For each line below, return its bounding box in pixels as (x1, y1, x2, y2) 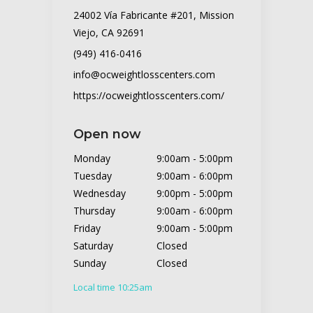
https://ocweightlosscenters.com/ (73, 88, 224, 102)
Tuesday (73, 168, 112, 182)
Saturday (73, 238, 113, 252)
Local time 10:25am (73, 280, 152, 293)
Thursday (73, 203, 115, 217)
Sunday (73, 256, 106, 270)
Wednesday (73, 186, 126, 200)
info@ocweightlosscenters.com (73, 67, 215, 81)
